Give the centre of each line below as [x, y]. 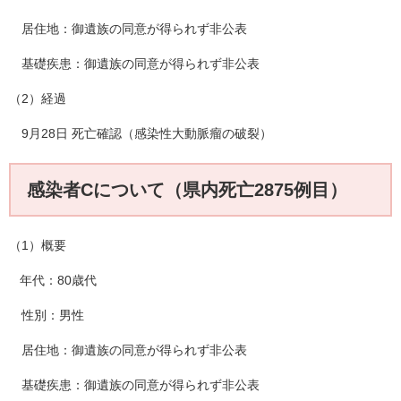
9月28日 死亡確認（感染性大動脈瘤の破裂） [141, 133]
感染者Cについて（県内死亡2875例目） [187, 189]
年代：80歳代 [53, 280]
